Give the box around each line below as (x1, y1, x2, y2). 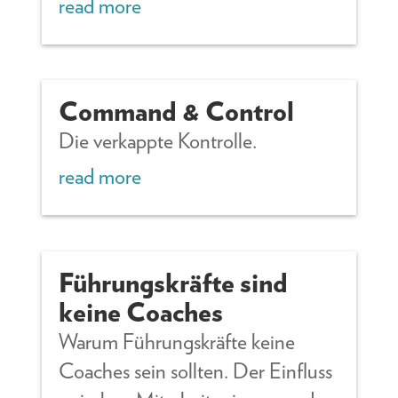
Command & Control (59, 95, 295, 128)
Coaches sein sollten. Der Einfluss (59, 358, 333, 385)
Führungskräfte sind (59, 267, 289, 299)
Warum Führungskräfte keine (59, 329, 296, 355)
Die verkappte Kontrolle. (59, 128, 258, 155)
